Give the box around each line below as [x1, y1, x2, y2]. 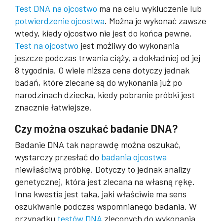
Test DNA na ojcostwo [15, 2, 97, 14]
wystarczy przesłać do [15, 151, 101, 162]
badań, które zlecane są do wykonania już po [15, 76, 182, 88]
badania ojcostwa [101, 151, 167, 162]
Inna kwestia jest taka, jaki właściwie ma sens [15, 188, 186, 199]
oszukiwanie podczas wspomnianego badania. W [15, 200, 197, 212]
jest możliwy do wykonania [78, 39, 179, 51]
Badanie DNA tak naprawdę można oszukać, [15, 139, 181, 150]
